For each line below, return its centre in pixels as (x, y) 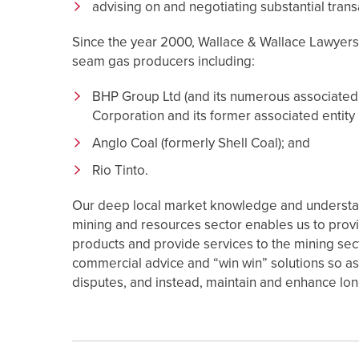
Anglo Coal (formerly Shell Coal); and (201, 143)
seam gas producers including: (163, 61)
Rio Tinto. (120, 170)
